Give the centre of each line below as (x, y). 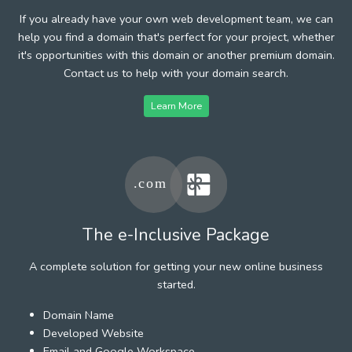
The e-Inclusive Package (176, 235)
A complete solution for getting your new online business (176, 266)
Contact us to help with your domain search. (176, 73)
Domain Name (79, 315)
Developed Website (93, 333)
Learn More (176, 105)
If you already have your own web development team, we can (176, 18)
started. (176, 284)
